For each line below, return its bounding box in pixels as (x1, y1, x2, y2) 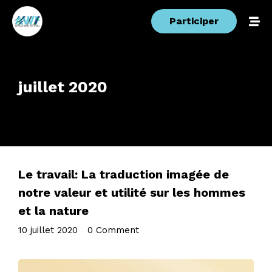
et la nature (18, 203, 89, 218)
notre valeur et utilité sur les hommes (18, 185, 245, 200)
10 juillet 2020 (18, 225, 78, 236)
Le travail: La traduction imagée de (18, 167, 229, 182)
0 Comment (87, 225, 139, 236)
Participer (169, 15, 219, 27)
